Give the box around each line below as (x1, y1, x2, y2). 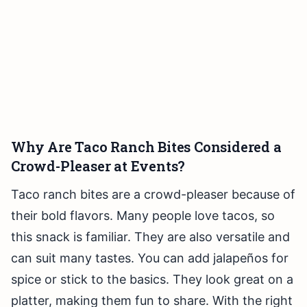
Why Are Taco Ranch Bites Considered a (11, 138, 282, 156)
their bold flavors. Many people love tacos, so (11, 208, 275, 223)
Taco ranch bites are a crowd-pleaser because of (11, 187, 295, 202)
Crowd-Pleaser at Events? (11, 157, 186, 175)
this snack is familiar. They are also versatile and (11, 230, 290, 245)
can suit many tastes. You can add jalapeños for (11, 251, 288, 266)
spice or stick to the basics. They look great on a (11, 272, 293, 287)
